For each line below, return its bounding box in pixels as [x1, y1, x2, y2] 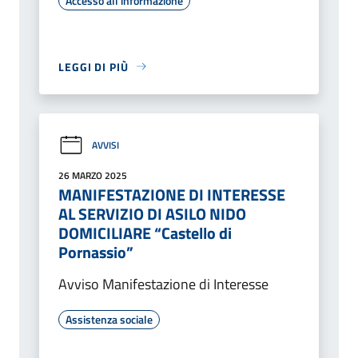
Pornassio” [58, 239, 133, 265]
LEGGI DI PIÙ [58, 58, 129, 75]
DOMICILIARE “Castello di [58, 220, 232, 245]
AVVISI [92, 137, 119, 153]
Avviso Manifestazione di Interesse [58, 272, 268, 295]
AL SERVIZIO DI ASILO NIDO [58, 201, 246, 226]
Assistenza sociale [66, 310, 153, 328]
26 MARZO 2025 [58, 167, 127, 183]
